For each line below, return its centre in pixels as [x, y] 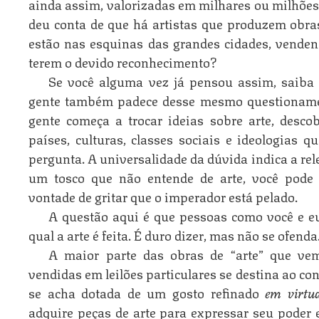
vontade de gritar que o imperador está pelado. [163, 196]
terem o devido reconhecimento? [123, 61]
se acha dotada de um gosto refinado [147, 292]
